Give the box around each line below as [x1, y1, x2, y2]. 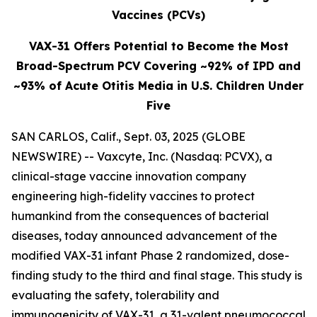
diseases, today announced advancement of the [11, 229, 277, 243]
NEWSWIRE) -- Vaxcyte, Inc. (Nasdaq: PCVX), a [11, 149, 272, 163]
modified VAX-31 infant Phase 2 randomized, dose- [11, 248, 289, 263]
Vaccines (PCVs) [112, 8, 205, 22]
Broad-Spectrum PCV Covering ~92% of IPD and [16, 59, 301, 73]
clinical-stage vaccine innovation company [11, 169, 246, 183]
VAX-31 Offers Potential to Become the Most [28, 39, 289, 53]
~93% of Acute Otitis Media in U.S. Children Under [13, 79, 304, 93]
